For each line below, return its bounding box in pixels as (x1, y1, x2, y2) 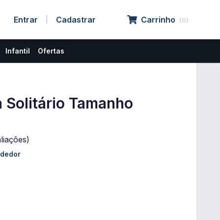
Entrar (14, 15, 38, 25)
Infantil (5, 47, 30, 55)
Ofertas (38, 47, 64, 55)
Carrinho (141, 15, 175, 25)
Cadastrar (56, 15, 96, 25)
